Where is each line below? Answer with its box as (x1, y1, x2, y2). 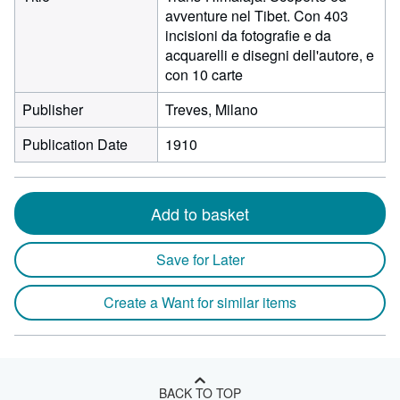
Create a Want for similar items (104, 292, 296, 312)
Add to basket (151, 202, 249, 225)
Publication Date (22, 134, 128, 154)
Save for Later (155, 249, 245, 270)
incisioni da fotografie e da (165, 25, 331, 46)
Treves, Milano (165, 99, 258, 120)
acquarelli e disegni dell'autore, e (165, 45, 374, 65)
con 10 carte (165, 64, 243, 85)
